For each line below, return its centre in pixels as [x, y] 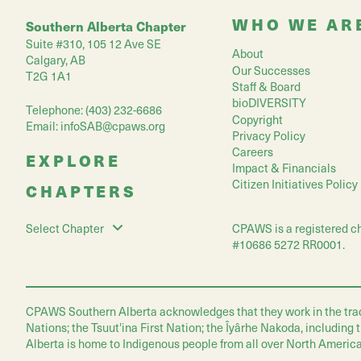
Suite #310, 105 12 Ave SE [93, 44]
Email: [43, 125]
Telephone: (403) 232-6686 [94, 109]
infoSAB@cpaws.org [113, 125]
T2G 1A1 [49, 76]
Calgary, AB [56, 60]
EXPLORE [74, 161]
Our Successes [271, 70]
